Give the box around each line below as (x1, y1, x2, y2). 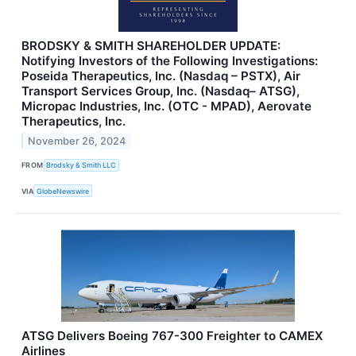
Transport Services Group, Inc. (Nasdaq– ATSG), (21, 83, 300, 99)
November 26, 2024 (28, 134, 126, 147)
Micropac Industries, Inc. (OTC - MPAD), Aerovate (21, 98, 311, 114)
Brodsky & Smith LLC (46, 161, 117, 170)
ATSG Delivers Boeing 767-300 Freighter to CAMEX (21, 328, 323, 344)
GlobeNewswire (37, 186, 90, 195)
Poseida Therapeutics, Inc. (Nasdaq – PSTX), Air (21, 68, 300, 83)
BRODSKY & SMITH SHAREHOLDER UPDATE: (21, 37, 281, 53)
